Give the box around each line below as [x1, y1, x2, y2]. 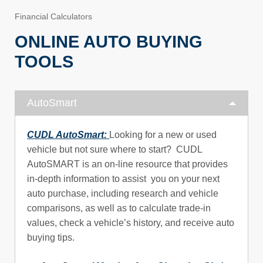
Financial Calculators [15, 11, 93, 21]
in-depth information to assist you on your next [27, 174, 220, 184]
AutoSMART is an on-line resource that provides [27, 159, 228, 170]
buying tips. [27, 232, 75, 243]
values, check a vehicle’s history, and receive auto [27, 218, 235, 228]
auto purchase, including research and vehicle [27, 188, 219, 199]
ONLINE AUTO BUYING [15, 32, 203, 51]
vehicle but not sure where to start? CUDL [27, 144, 203, 155]
